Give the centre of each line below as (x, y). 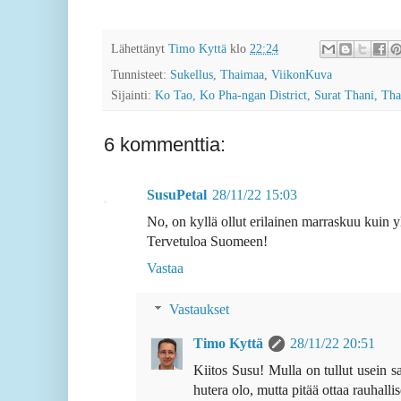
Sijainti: (133, 95)
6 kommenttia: (165, 145)
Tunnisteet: (141, 75)
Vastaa (165, 269)
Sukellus (192, 75)
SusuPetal (177, 195)
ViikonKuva (302, 75)
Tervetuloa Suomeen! (207, 242)
